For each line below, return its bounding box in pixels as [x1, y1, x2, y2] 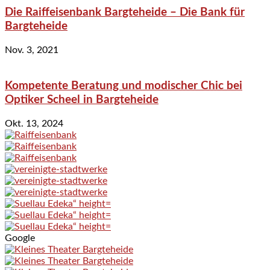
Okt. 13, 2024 [5, 118, 63, 128]
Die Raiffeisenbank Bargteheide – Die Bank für [5, 7, 245, 19]
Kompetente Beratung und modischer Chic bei [5, 80, 242, 92]
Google [5, 233, 35, 243]
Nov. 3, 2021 [5, 45, 58, 55]
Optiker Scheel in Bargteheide [5, 93, 159, 105]
